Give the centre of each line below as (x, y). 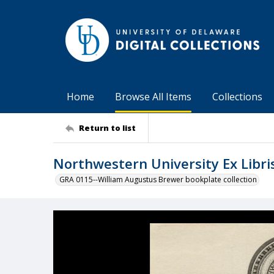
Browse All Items (153, 97)
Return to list (107, 128)
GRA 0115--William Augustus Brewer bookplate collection (158, 180)
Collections (237, 97)
